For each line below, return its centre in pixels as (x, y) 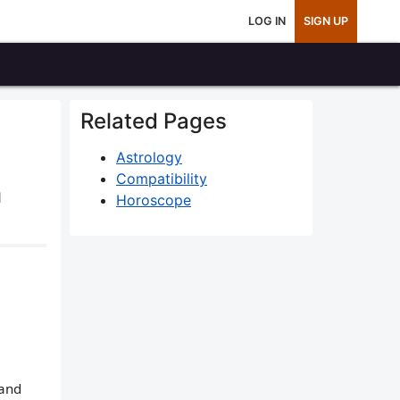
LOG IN (267, 21)
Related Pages (154, 121)
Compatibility (162, 179)
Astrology (149, 157)
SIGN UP (326, 21)
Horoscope (154, 200)
